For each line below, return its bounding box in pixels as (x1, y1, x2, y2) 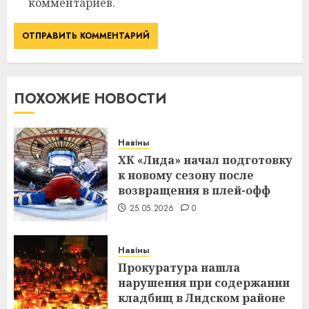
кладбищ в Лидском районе (118, 290, 286, 306)
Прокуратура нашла (118, 260, 240, 276)
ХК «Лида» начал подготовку (118, 152, 292, 168)
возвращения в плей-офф (118, 183, 270, 199)
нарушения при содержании (118, 275, 290, 291)
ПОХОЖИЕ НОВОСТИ (14, 89, 167, 110)
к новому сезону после (118, 168, 254, 183)
